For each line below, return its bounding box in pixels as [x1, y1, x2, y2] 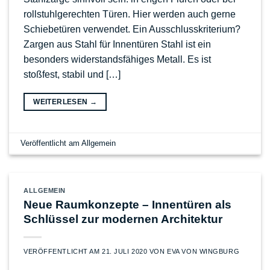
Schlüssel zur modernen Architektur [24, 212, 222, 225]
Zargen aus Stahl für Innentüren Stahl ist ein [24, 39, 211, 50]
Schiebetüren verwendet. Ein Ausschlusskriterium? [24, 24, 240, 35]
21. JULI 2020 [102, 247, 148, 255]
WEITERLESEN [33, 98, 90, 107]
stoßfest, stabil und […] [24, 69, 121, 80]
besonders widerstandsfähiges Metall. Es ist [24, 54, 211, 65]
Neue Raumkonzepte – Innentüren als [24, 198, 231, 211]
